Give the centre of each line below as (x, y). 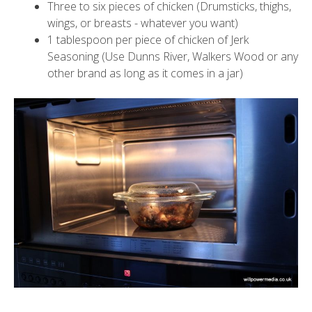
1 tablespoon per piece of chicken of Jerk (148, 39)
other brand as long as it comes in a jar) (145, 73)
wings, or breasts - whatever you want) (143, 23)
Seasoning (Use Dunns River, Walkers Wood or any (173, 56)
